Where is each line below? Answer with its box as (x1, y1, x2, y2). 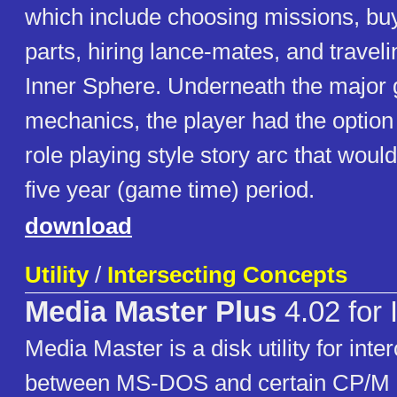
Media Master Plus (25, 296, 276, 329)
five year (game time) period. (25, 176, 315, 204)
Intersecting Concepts (107, 261, 347, 289)
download (25, 213, 132, 240)
